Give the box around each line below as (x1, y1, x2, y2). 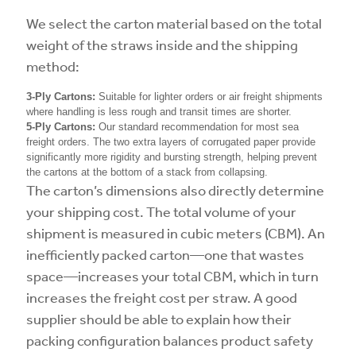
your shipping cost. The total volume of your (26, 203, 296, 220)
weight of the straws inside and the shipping (26, 36, 298, 53)
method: (26, 57, 79, 75)
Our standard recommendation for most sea (95, 121, 299, 133)
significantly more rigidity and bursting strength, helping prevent (26, 151, 317, 163)
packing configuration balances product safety (26, 331, 313, 349)
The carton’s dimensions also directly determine (26, 181, 324, 199)
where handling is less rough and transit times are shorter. (26, 106, 292, 118)
